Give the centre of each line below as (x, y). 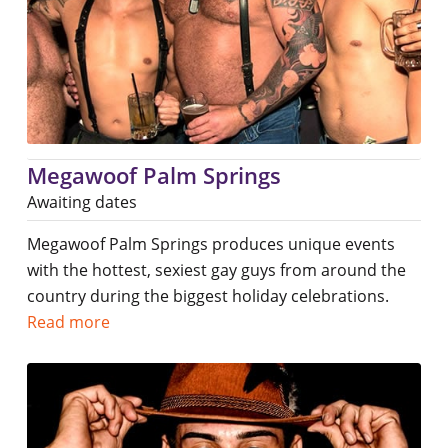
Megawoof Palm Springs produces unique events (210, 243)
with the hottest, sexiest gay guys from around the (216, 269)
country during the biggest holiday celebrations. (207, 295)
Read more (68, 321)
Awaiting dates (81, 201)
